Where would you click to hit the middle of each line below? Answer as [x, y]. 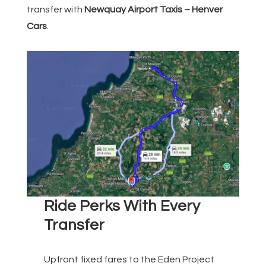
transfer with [56, 10]
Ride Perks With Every [122, 206]
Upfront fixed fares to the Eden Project [129, 259]
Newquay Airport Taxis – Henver [153, 10]
